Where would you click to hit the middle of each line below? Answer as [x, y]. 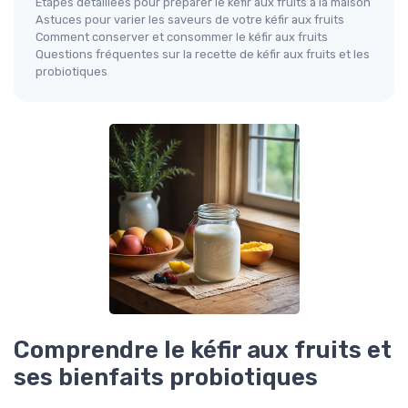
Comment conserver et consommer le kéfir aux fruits [182, 37]
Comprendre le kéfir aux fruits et [203, 350]
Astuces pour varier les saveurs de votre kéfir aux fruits [190, 20]
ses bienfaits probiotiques [166, 377]
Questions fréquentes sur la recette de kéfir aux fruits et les [203, 55]
